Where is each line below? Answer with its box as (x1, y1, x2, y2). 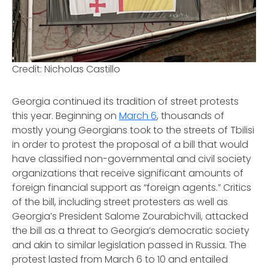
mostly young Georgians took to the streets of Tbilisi (12, 123, 254, 138)
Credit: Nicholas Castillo (12, 62, 120, 77)
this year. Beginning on (12, 109, 119, 123)
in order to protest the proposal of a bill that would (12, 138, 248, 152)
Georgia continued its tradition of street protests (12, 95, 239, 109)
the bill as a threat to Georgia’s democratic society (12, 224, 249, 238)
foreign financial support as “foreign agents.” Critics (12, 181, 251, 195)
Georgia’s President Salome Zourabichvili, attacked (12, 209, 248, 224)
